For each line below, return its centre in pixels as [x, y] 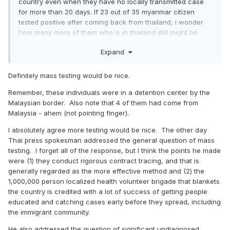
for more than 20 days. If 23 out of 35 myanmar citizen [107, 12]
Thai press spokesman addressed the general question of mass [111, 140]
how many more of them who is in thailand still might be [108, 32]
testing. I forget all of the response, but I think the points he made [114, 150]
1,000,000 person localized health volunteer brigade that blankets [114, 181]
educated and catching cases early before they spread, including [114, 202]
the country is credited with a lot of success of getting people [108, 191]
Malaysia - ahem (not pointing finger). [69, 113]
